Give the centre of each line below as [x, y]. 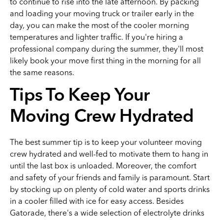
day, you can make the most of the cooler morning [99, 25]
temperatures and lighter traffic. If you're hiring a [96, 37]
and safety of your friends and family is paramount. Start [110, 177]
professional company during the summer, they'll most [107, 49]
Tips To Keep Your [80, 96]
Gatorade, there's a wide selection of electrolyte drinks [107, 213]
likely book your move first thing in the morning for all [105, 60]
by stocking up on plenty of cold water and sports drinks [110, 189]
